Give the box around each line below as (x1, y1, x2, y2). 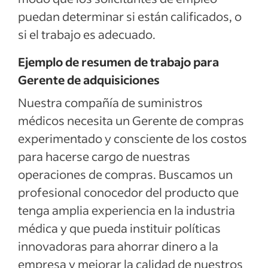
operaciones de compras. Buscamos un (18, 166, 233, 182)
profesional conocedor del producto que (18, 184, 239, 200)
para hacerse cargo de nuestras (18, 148, 190, 164)
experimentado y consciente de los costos (18, 130, 247, 146)
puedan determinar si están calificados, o (18, 8, 242, 24)
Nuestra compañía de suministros (18, 95, 203, 110)
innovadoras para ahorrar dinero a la (18, 238, 218, 254)
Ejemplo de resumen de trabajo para (18, 54, 219, 69)
